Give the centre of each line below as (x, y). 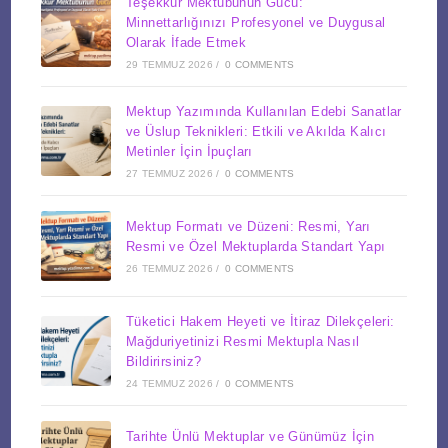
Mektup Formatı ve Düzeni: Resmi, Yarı (248, 226)
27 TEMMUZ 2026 (169, 173)
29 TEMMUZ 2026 (169, 64)
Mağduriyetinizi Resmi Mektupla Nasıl (243, 341)
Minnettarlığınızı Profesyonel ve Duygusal (256, 22)
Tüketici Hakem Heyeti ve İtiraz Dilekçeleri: (260, 321)
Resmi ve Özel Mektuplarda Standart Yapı (256, 246)
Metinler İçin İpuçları (189, 151)
